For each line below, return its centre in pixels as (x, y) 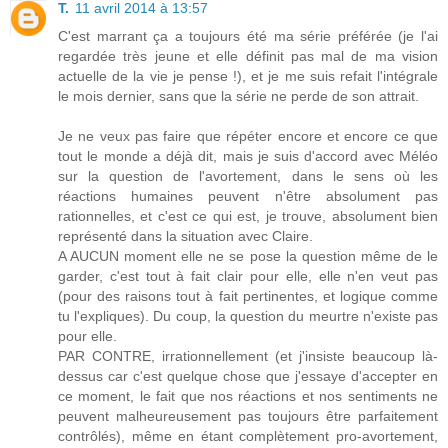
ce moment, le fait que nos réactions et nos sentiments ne (248, 395)
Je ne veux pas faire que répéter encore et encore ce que (248, 135)
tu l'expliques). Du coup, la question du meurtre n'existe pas (248, 315)
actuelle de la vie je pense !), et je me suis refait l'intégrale (248, 75)
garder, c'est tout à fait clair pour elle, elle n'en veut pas (248, 275)
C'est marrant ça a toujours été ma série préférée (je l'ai (248, 35)
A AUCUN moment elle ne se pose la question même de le (248, 255)
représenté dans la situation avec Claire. (185, 235)
